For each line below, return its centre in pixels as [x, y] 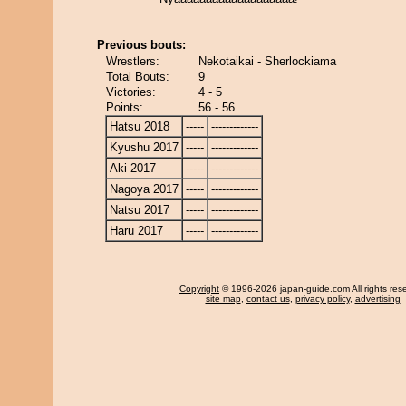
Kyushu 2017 [144, 147]
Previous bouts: [141, 45]
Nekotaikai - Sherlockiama [267, 61]
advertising [377, 299]
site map [223, 299]
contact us [268, 299]
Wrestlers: [133, 61]
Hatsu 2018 [140, 126]
